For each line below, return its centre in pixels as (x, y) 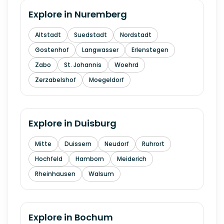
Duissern (78, 144)
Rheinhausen (55, 174)
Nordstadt (136, 35)
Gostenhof (52, 50)
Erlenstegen (150, 50)
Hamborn (90, 159)
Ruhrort (153, 144)
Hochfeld (49, 159)
